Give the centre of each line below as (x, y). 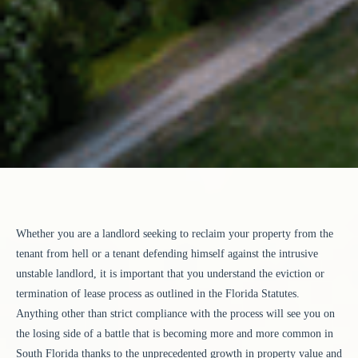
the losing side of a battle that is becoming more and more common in (175, 334)
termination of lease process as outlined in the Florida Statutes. (158, 294)
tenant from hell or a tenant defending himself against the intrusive (167, 254)
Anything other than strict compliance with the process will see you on (175, 314)
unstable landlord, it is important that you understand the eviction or (170, 274)
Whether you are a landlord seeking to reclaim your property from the (175, 234)
